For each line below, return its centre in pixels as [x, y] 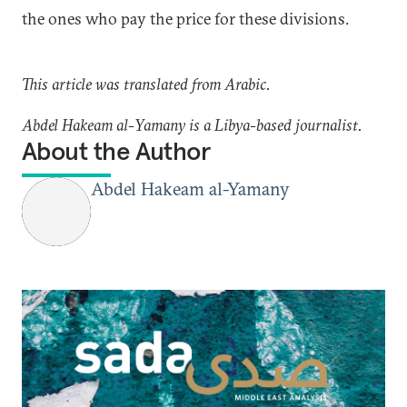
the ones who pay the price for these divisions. [185, 19]
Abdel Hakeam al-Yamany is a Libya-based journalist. [192, 125]
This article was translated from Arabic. [146, 84]
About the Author [116, 151]
